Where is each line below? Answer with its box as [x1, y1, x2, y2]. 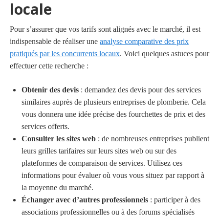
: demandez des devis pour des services [79, 85, 201, 94]
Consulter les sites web [22, 134, 96, 143]
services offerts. [22, 122, 69, 131]
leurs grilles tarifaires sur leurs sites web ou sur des [22, 146, 176, 155]
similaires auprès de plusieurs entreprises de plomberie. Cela [22, 97, 206, 106]
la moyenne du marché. [22, 183, 93, 192]
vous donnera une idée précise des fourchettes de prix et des [22, 109, 205, 118]
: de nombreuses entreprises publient [96, 134, 209, 143]
